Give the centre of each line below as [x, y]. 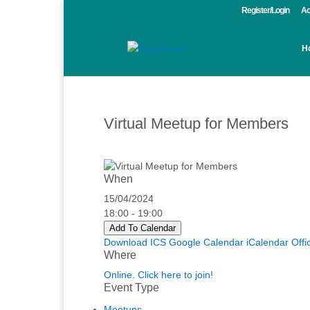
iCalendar [267, 242]
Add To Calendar [143, 228]
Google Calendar [206, 242]
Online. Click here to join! [158, 275]
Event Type [131, 288]
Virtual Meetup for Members [196, 124]
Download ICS [135, 242]
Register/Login [265, 10]
